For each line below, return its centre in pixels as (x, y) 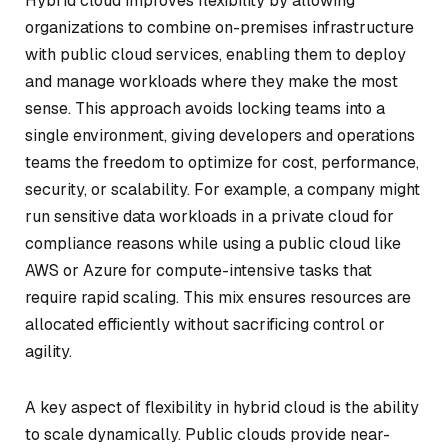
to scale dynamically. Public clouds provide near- (207, 434)
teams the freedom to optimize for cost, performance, (222, 162)
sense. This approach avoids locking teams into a (205, 108)
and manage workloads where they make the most (211, 81)
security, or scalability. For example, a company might (222, 189)
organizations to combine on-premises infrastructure (219, 27)
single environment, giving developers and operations (220, 135)
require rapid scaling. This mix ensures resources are (218, 297)
